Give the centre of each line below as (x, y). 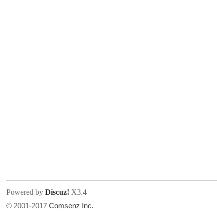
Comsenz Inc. (71, 206)
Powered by (26, 192)
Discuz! (57, 192)
